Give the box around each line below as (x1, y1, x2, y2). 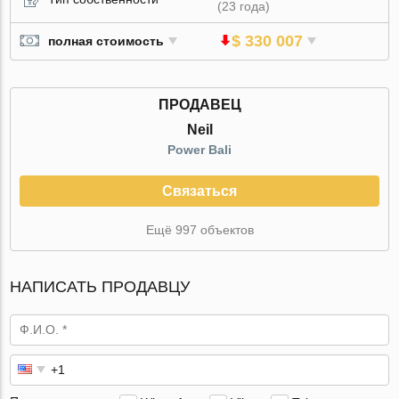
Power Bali (167, 142, 232, 157)
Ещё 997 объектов (145, 222, 254, 237)
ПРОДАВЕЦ (158, 96, 241, 112)
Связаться (162, 183, 237, 199)
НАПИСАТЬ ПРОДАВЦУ (10, 277, 191, 296)
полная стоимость (48, 34, 165, 49)
